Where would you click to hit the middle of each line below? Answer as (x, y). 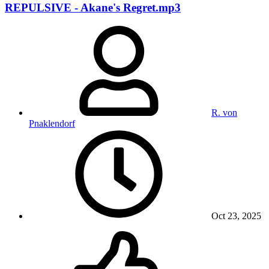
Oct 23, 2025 (235, 216)
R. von (224, 112)
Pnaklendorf (52, 123)
